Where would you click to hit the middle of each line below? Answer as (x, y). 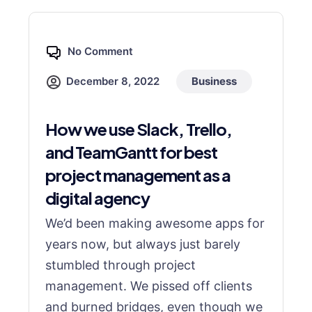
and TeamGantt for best (131, 152)
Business (214, 81)
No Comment (100, 51)
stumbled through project (120, 265)
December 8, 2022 (113, 81)
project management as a (138, 175)
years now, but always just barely (143, 244)
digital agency (97, 198)
